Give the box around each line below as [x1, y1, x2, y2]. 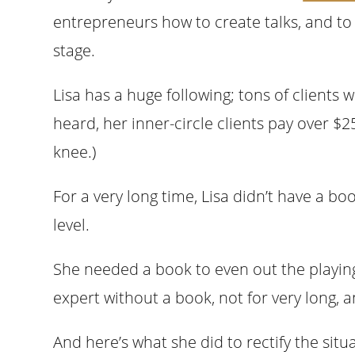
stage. [53, 39, 96, 61]
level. [53, 213, 90, 235]
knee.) [53, 140, 97, 162]
